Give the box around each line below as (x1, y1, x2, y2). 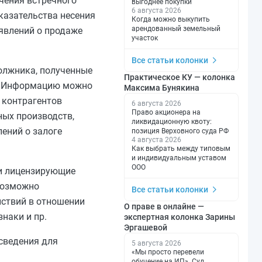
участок (132, 34, 158, 43)
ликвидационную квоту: (132, 118, 212, 126)
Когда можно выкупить (132, 15, 210, 24)
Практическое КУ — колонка (124, 73, 235, 82)
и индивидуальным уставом (132, 154, 226, 163)
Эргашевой (124, 223, 167, 233)
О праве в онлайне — (124, 202, 204, 212)
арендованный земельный (132, 25, 220, 33)
